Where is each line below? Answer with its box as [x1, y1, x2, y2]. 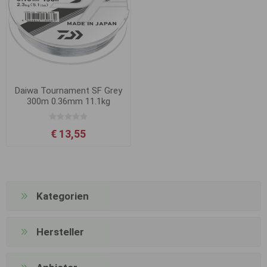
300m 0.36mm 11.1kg [26, 95, 110, 107]
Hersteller [36, 226, 84, 238]
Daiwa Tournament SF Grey [14, 85, 122, 96]
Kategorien [36, 190, 89, 203]
